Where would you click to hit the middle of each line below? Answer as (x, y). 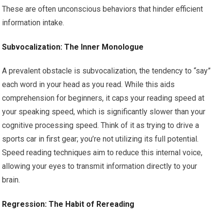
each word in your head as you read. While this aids (89, 85)
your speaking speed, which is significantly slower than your (104, 112)
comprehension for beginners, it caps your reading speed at (103, 98)
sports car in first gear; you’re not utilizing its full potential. (100, 139)
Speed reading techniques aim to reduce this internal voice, (102, 153)
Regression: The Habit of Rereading (68, 204)
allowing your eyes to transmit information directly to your (100, 166)
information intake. (33, 23)
